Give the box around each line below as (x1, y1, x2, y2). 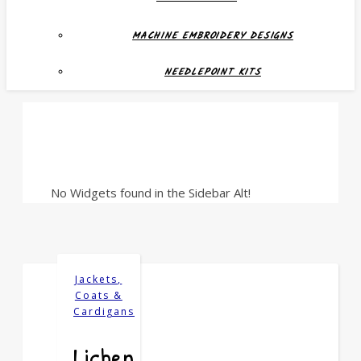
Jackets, (75, 272, 122, 286)
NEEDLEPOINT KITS (164, 64, 261, 80)
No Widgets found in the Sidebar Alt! (51, 185, 251, 201)
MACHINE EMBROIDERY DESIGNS (132, 28, 293, 44)
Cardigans (73, 305, 135, 318)
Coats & (74, 288, 122, 302)
